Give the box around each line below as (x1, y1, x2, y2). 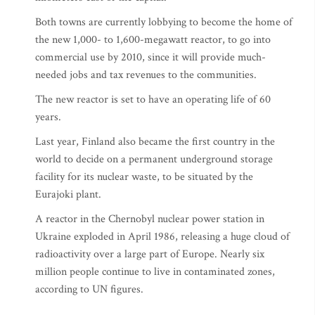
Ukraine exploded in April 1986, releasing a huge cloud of (35, 229, 290, 244)
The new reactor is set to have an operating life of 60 (35, 92, 271, 107)
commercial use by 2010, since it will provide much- (35, 50, 266, 65)
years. (35, 110, 61, 124)
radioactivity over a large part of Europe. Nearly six (35, 247, 264, 262)
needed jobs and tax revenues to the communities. (35, 67, 257, 82)
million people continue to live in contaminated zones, (35, 264, 275, 279)
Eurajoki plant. (35, 187, 101, 202)
